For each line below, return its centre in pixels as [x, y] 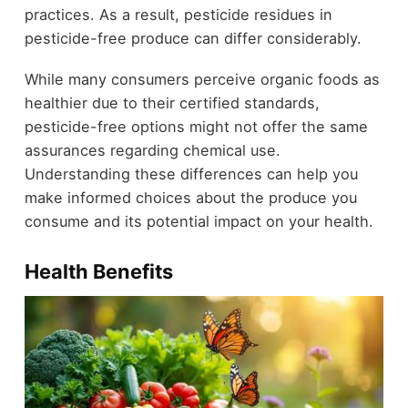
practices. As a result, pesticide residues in [178, 15]
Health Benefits [98, 271]
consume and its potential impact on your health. [199, 221]
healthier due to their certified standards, [172, 102]
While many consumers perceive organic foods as [202, 79]
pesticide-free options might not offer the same [196, 126]
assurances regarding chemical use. [152, 150]
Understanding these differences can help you [191, 173]
